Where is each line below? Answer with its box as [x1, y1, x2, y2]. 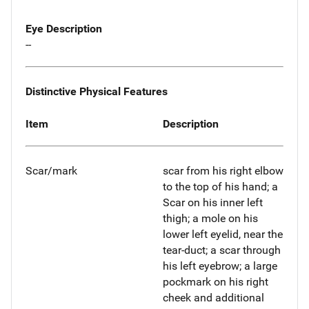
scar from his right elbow [163, 164, 283, 178]
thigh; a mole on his [163, 212, 258, 226]
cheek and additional [163, 291, 264, 305]
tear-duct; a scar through [163, 243, 281, 257]
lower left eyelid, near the [163, 228, 283, 241]
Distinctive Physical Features [26, 84, 168, 98]
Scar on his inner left [163, 196, 263, 210]
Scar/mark [26, 164, 77, 178]
